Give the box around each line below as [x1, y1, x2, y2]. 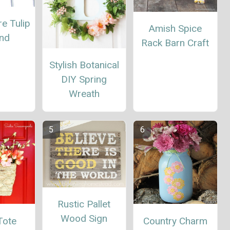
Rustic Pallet [57, 198, 111, 210]
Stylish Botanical [49, 59, 119, 71]
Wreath [68, 88, 100, 100]
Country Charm [143, 215, 207, 227]
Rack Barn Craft [141, 36, 209, 49]
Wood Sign [61, 213, 108, 225]
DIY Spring [61, 73, 107, 86]
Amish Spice [148, 22, 202, 34]
